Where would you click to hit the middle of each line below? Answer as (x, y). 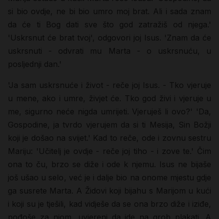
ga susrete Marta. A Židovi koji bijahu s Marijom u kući (109, 191)
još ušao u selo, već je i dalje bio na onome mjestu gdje (109, 177)
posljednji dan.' (35, 64)
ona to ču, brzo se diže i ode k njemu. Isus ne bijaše (109, 164)
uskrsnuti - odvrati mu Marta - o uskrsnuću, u (109, 51)
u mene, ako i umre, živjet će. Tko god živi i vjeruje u (109, 98)
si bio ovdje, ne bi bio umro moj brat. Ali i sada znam (109, 11)
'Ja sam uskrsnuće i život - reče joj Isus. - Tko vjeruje (109, 85)
